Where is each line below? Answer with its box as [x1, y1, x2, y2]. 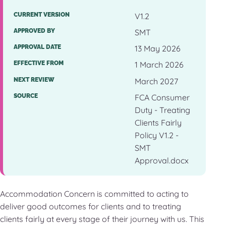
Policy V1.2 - [134, 130, 179, 140]
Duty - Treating [134, 104, 190, 115]
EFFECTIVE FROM [13, 60, 64, 67]
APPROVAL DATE [13, 43, 61, 51]
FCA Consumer [134, 92, 190, 102]
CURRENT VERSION [13, 11, 70, 18]
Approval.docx [134, 155, 189, 165]
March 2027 [134, 76, 178, 86]
